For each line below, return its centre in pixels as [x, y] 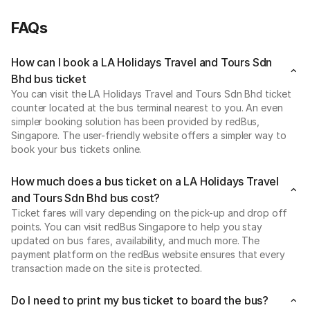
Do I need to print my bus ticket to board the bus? [140, 300]
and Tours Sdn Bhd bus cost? [86, 198]
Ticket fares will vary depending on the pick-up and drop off [149, 213]
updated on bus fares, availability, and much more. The [136, 240]
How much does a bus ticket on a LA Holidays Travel [145, 181]
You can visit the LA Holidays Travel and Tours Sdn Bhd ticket [151, 94]
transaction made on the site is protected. [107, 268]
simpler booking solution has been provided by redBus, [136, 121]
